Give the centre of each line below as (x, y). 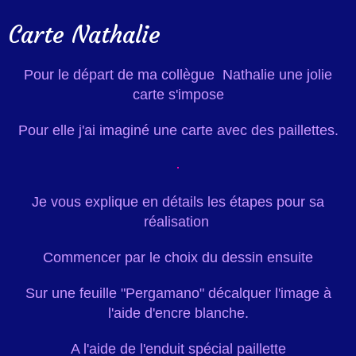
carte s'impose (178, 95)
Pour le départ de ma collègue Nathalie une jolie (178, 75)
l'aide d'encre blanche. (178, 313)
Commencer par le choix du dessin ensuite (178, 258)
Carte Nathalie (84, 35)
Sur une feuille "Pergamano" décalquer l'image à (178, 294)
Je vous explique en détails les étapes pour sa (178, 202)
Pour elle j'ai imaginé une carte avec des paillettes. (178, 131)
